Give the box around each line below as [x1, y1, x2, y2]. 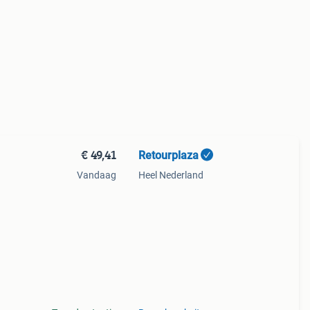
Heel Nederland [138, 170, 203, 181]
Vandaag [76, 170, 116, 181]
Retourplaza [138, 149, 199, 162]
